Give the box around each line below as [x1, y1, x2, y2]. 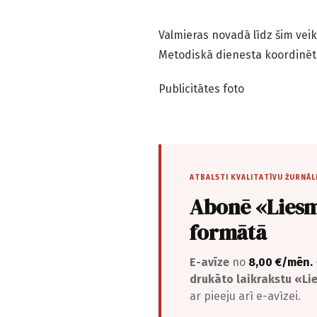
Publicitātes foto [158, 82, 244, 96]
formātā [190, 218, 267, 248]
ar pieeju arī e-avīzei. [190, 289, 301, 304]
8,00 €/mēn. [248, 255, 313, 270]
